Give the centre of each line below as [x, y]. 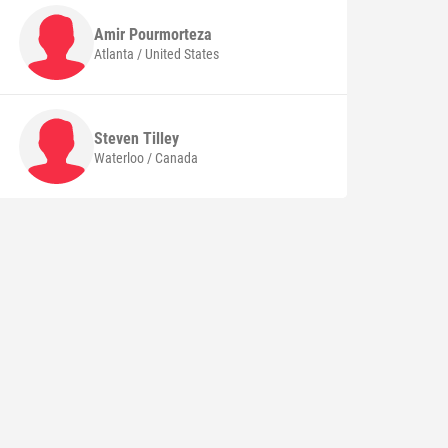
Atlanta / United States [157, 53]
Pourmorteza [171, 34]
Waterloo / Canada [146, 157]
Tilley [161, 138]
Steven [119, 138]
